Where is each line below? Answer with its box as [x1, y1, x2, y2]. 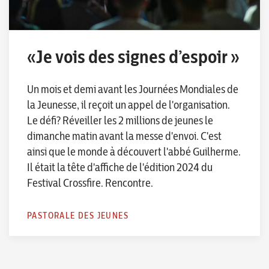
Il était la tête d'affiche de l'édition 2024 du [27, 160, 213, 174]
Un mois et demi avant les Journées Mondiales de [27, 82, 238, 96]
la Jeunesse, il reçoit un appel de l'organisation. [27, 97, 230, 112]
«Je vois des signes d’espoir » [27, 44, 240, 68]
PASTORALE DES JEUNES [27, 210, 128, 221]
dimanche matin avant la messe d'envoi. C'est [27, 128, 222, 143]
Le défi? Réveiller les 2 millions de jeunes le [27, 113, 213, 127]
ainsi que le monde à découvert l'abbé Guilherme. [27, 144, 241, 159]
